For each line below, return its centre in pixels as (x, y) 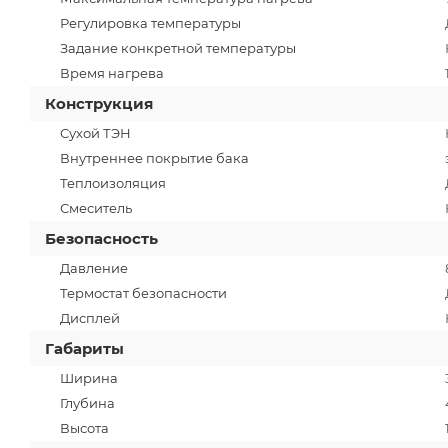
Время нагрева (112, 72)
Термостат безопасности (143, 292)
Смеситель (96, 207)
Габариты (84, 348)
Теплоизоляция (113, 182)
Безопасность (101, 238)
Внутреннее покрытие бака (154, 157)
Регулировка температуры (150, 22)
